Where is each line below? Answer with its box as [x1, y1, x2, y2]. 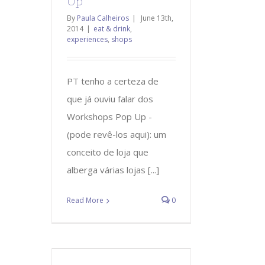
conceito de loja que [67, 146, 148, 158]
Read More [67, 195, 104, 205]
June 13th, [141, 12, 173, 23]
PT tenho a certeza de [67, 75, 159, 87]
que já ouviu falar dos [67, 92, 153, 105]
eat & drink [93, 23, 130, 34]
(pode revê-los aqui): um [67, 128, 166, 140]
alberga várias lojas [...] [67, 163, 159, 176]
